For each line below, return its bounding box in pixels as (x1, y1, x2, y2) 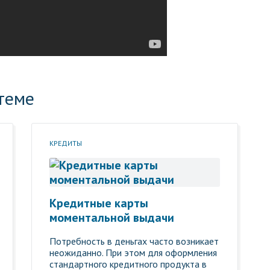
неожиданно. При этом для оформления (49, 246, 218, 259)
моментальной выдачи (49, 210, 175, 225)
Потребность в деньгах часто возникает (49, 235, 219, 247)
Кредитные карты (49, 195, 149, 211)
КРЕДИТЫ (49, 139, 83, 148)
